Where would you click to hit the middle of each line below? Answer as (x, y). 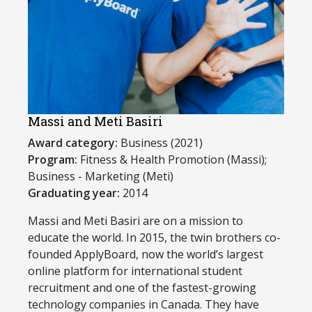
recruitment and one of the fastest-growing (142, 287)
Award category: (73, 142)
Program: (53, 159)
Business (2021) (160, 142)
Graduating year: (74, 193)
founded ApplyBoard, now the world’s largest (146, 254)
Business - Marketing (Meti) (101, 176)
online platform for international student (135, 271)
